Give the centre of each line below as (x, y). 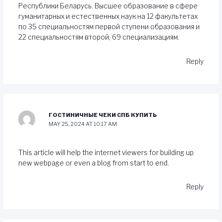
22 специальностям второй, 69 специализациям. (99, 37)
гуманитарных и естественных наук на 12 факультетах (108, 17)
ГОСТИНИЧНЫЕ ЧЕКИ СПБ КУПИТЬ (103, 115)
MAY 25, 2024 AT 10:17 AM (83, 124)
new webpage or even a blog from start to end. (93, 163)
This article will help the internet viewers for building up (106, 152)
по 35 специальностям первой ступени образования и (109, 27)
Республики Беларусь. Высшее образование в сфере (108, 6)
